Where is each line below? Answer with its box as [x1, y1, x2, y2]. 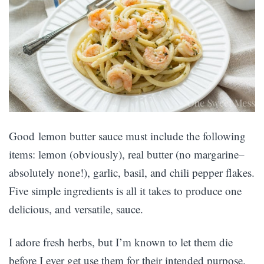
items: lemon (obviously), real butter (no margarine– [9, 146, 245, 161]
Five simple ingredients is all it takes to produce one [9, 183, 242, 198]
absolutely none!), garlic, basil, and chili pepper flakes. [9, 164, 255, 180]
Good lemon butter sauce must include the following [9, 128, 246, 143]
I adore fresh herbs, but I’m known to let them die [9, 234, 233, 249]
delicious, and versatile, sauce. [9, 201, 143, 216]
